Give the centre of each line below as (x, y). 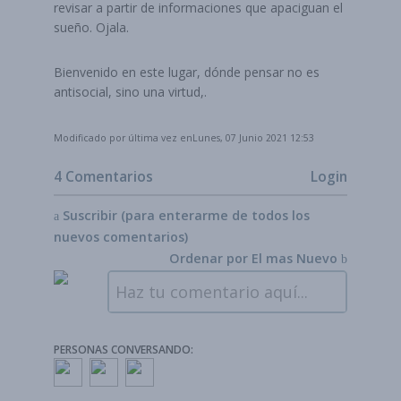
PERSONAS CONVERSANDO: (124, 350)
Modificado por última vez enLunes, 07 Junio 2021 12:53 (184, 138)
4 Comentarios (103, 176)
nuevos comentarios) (121, 237)
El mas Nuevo (294, 258)
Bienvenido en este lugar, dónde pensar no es (187, 72)
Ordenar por (210, 258)
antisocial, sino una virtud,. (130, 92)
